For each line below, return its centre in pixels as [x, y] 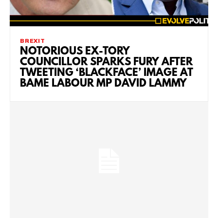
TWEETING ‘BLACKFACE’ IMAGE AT [107, 73]
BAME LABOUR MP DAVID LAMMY [103, 84]
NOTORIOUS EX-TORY [75, 52]
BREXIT [33, 40]
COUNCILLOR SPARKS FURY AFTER [106, 62]
